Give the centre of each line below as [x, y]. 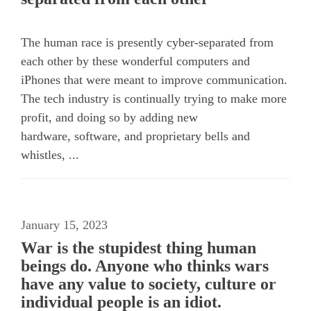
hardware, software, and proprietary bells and [135, 136]
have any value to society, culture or [149, 284]
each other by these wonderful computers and [135, 61]
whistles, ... [50, 154]
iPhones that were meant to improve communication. [154, 79]
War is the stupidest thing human [138, 247]
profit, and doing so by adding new [109, 117]
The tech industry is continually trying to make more [154, 98]
